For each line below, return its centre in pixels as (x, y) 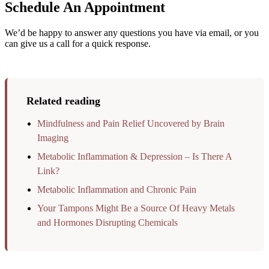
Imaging (53, 138)
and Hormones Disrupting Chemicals (107, 223)
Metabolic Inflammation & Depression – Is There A (134, 156)
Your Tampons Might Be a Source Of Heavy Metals (136, 208)
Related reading (63, 101)
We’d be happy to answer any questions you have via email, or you (132, 33)
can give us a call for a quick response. (78, 44)
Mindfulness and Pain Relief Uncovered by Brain (131, 123)
